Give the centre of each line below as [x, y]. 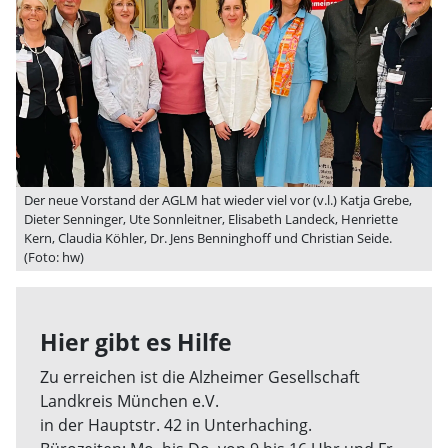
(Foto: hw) [54, 257]
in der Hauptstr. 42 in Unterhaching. [176, 425]
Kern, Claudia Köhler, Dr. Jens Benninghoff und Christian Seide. [208, 238]
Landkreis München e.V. [129, 401]
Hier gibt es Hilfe [136, 342]
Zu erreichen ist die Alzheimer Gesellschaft [200, 377]
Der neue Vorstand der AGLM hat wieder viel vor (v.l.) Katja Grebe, [218, 200]
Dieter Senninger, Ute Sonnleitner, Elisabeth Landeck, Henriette [211, 219]
